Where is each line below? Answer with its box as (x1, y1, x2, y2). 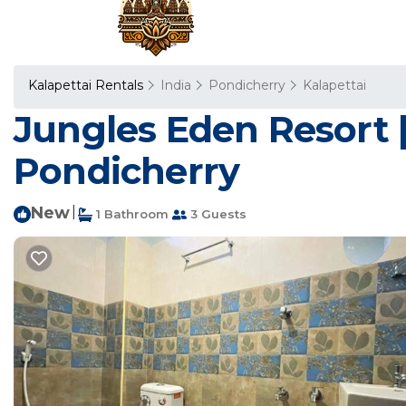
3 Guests (187, 207, 246, 221)
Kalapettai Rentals (28, 77, 147, 93)
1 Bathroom (92, 207, 169, 221)
